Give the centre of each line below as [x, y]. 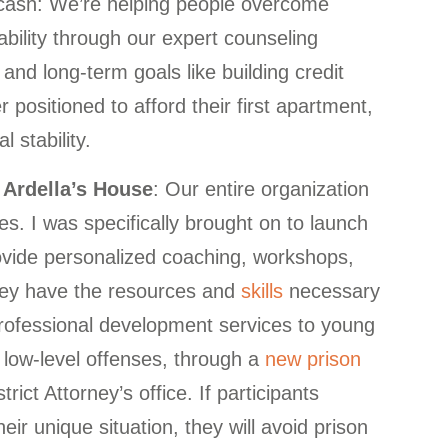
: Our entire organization [260, 189]
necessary [331, 291]
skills [261, 291]
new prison [312, 359]
